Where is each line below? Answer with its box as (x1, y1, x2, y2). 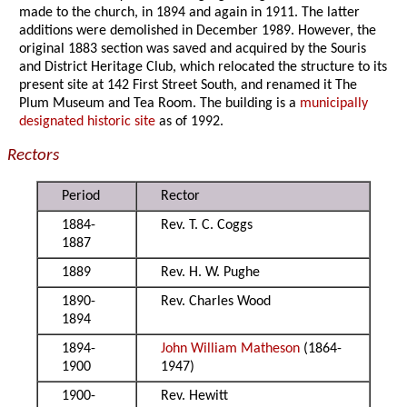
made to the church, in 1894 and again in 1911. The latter (19, 5, 361, 21)
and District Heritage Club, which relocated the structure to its (19, 60, 388, 75)
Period (62, 189, 101, 204)
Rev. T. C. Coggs (161, 218, 253, 233)
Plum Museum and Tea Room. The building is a (19, 96, 301, 112)
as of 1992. (155, 114, 224, 130)
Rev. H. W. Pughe (161, 265, 261, 281)
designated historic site (19, 114, 156, 130)
